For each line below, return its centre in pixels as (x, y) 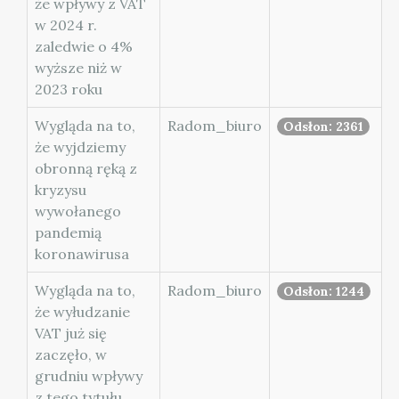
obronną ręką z (86, 168)
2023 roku (69, 89)
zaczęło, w (71, 354)
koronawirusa (82, 254)
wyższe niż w (78, 68)
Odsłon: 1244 (324, 291)
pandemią (68, 232)
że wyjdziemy (80, 147)
